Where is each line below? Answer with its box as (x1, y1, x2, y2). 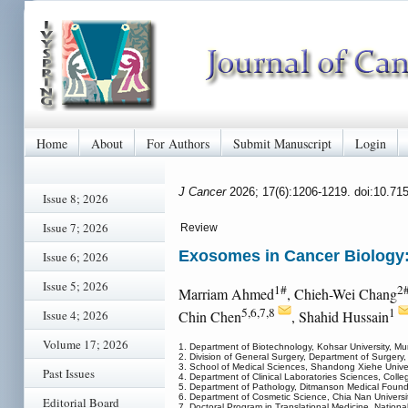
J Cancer (178, 184, 229, 199)
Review (180, 221, 218, 234)
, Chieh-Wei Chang (287, 284, 397, 304)
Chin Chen (178, 307, 241, 327)
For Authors (147, 134, 209, 152)
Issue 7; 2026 (43, 219, 108, 236)
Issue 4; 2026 (43, 307, 108, 323)
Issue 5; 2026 (43, 278, 108, 294)
